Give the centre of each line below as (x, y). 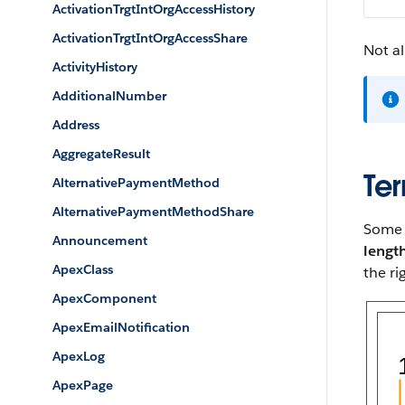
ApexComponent (104, 298)
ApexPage (83, 385)
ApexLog (79, 356)
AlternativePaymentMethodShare (153, 212)
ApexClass (83, 269)
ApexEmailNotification (121, 327)
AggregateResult (101, 154)
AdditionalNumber (109, 96)
